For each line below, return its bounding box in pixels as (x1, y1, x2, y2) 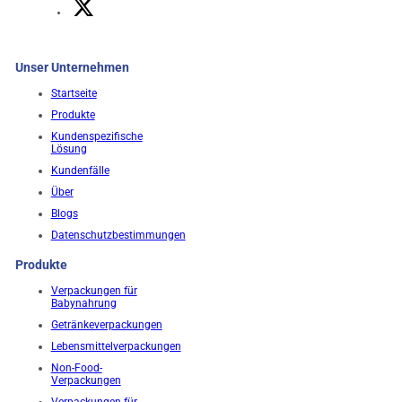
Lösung (50, 143, 87, 156)
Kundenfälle (50, 164, 109, 178)
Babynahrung (50, 296, 117, 310)
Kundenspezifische (50, 130, 143, 144)
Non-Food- (50, 361, 102, 374)
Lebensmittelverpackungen (50, 339, 181, 353)
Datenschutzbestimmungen (50, 229, 186, 242)
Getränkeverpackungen (50, 318, 162, 331)
